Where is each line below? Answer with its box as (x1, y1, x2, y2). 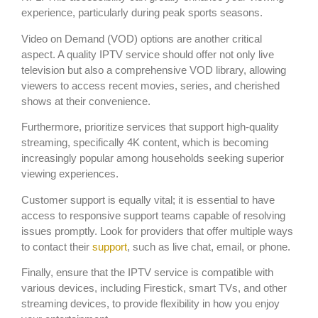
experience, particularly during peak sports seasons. (21, 6, 263, 19)
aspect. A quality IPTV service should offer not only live (21, 48, 274, 60)
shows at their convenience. (21, 94, 150, 107)
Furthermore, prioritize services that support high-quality (21, 121, 279, 133)
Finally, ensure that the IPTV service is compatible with (21, 265, 273, 278)
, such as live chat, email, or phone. (127, 240, 290, 253)
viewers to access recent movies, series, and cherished (21, 79, 280, 92)
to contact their (21, 240, 92, 253)
